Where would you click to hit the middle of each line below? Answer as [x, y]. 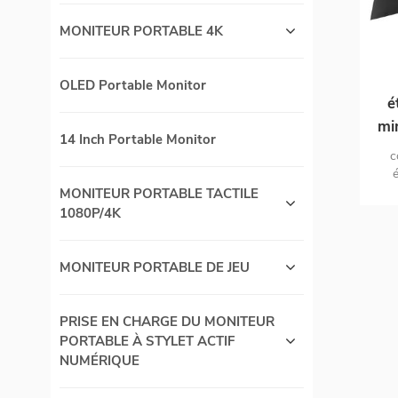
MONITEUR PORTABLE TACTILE [159, 194]
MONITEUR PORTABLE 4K [141, 32]
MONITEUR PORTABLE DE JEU [155, 268]
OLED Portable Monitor [133, 86]
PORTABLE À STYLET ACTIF [147, 342]
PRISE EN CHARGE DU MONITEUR [167, 322]
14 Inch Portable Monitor [138, 140]
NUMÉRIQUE [99, 361]
